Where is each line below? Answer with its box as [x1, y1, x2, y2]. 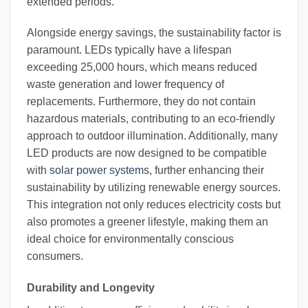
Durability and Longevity [27, 282, 155, 294]
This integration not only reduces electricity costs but [27, 199, 280, 211]
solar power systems [49, 164, 149, 177]
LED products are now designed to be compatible [27, 147, 267, 159]
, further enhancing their [149, 164, 264, 177]
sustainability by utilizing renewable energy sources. [27, 181, 280, 194]
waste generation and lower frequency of [27, 78, 224, 91]
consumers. [27, 250, 83, 263]
